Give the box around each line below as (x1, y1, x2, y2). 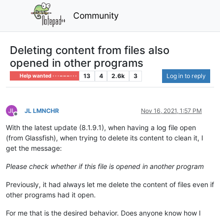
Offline (15, 114, 33, 122)
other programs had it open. (6, 190, 96, 199)
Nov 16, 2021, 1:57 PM (141, 107, 202, 114)
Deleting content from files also (10, 43, 169, 56)
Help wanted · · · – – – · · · (19, 72, 77, 79)
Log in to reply (166, 72, 206, 80)
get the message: (6, 143, 62, 152)
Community (73, 10, 119, 21)
